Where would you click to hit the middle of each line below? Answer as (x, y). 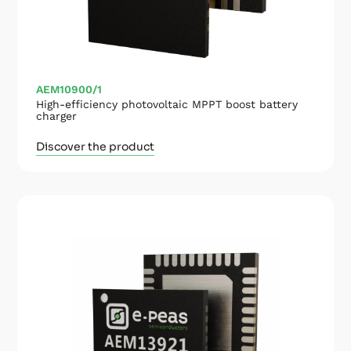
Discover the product (96, 146)
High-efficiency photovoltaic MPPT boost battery (167, 104)
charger (57, 116)
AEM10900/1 (69, 89)
